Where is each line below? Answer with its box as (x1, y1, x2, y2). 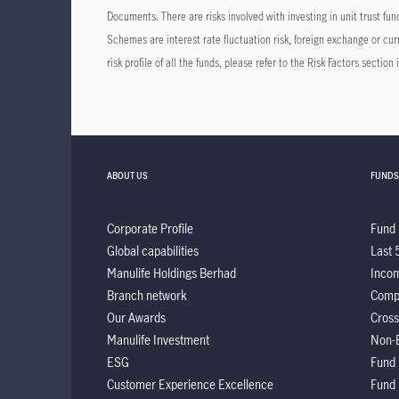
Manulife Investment (107, 331, 209, 348)
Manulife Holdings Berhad (107, 265, 236, 281)
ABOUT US (107, 169, 148, 182)
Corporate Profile (107, 220, 193, 237)
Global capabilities (107, 242, 199, 259)
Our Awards (107, 309, 166, 326)
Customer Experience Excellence (107, 376, 273, 393)
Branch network (107, 287, 187, 304)
